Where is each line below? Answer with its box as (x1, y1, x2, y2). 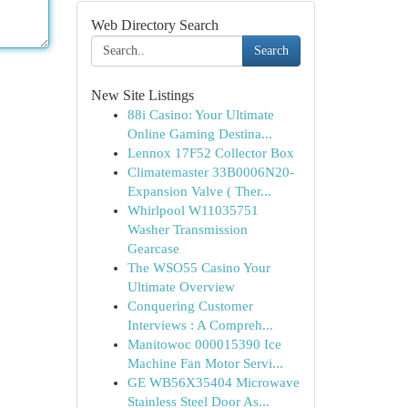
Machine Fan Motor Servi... (127, 356, 283, 371)
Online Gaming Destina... (127, 127, 272, 141)
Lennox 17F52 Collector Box (127, 146, 294, 160)
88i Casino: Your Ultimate (127, 107, 274, 122)
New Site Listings (90, 87, 194, 103)
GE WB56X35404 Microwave (127, 375, 300, 390)
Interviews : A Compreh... (127, 318, 273, 332)
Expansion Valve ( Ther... (127, 184, 271, 199)
